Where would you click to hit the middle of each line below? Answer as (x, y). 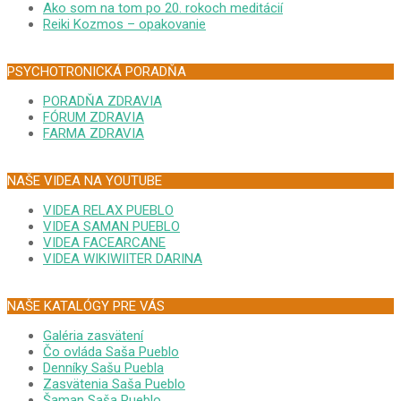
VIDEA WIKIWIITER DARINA (123, 259)
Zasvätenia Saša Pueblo (114, 384)
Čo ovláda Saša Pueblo (111, 352)
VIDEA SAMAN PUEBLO (111, 227)
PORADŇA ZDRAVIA (102, 102)
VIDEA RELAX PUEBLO (108, 211)
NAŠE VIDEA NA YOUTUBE (85, 181)
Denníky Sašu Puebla (103, 368)
